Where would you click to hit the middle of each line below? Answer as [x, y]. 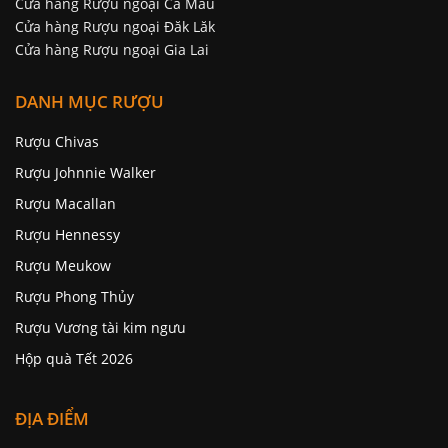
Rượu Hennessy [67, 235]
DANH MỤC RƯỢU [89, 102]
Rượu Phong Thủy [74, 297]
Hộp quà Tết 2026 [74, 359]
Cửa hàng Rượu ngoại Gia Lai [112, 50]
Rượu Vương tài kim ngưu [100, 328]
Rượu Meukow [63, 266]
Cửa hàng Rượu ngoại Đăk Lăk [115, 27]
